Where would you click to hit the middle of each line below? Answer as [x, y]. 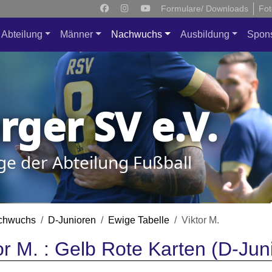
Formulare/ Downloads [204, 8]
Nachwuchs [136, 34]
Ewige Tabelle [139, 220]
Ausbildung [205, 34]
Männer [77, 34]
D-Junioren [72, 220]
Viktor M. [200, 220]
